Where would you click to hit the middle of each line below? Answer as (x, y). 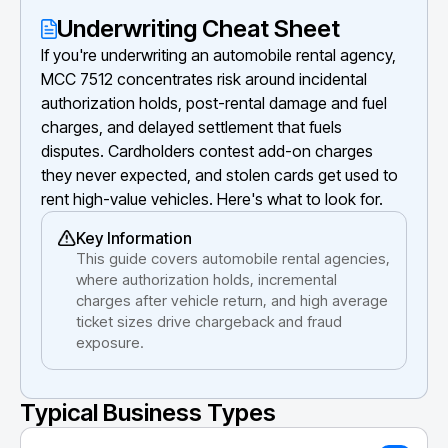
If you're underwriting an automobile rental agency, (218, 54)
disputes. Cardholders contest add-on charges (207, 150)
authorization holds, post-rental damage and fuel (214, 102)
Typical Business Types (148, 412)
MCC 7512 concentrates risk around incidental (204, 78)
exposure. (110, 342)
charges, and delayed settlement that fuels (191, 126)
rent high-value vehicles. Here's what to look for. (212, 198)
